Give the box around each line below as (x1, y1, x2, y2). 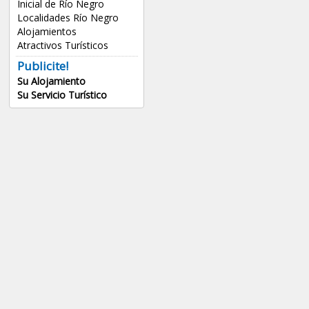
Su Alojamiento (17, 74, 86, 88)
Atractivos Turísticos (17, 39, 108, 52)
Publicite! (17, 57, 68, 74)
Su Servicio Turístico (17, 88, 107, 101)
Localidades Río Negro (17, 11, 119, 25)
